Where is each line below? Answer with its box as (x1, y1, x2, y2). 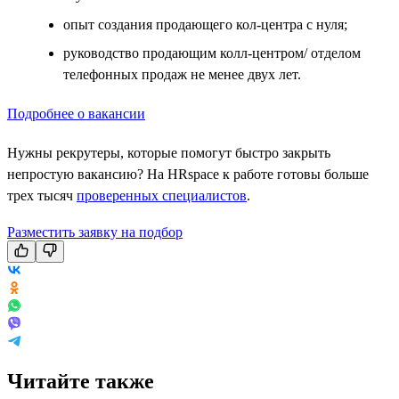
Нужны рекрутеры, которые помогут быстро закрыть (7, 144, 330, 160)
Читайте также (7, 369, 154, 393)
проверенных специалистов (77, 187, 247, 203)
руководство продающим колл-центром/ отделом (63, 45, 361, 61)
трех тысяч (7, 187, 77, 203)
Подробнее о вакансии (7, 105, 145, 121)
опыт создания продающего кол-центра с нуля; (63, 16, 347, 32)
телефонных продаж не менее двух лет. (63, 66, 301, 82)
